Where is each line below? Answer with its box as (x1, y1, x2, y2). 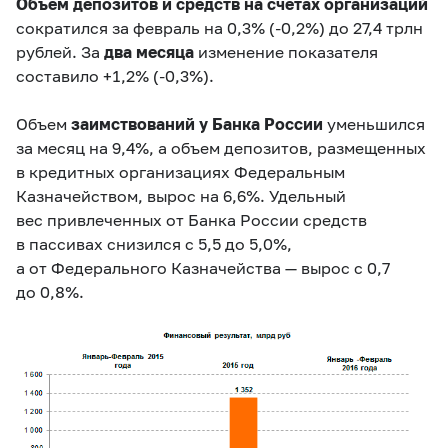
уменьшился (323, 113, 425, 133)
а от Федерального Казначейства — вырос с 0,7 (16, 257, 390, 277)
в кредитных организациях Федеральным (16, 161, 345, 181)
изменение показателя (194, 41, 378, 61)
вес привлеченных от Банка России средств (16, 209, 367, 229)
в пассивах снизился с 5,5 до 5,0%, (16, 233, 292, 253)
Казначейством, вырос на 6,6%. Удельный (16, 185, 346, 205)
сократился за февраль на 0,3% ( (16, 17, 275, 37)
